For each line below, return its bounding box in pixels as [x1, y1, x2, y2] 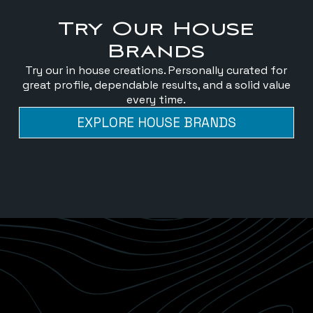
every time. [126, 92, 187, 108]
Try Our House [58, 18, 255, 41]
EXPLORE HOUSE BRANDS [76, 114, 236, 132]
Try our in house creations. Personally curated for [25, 63, 288, 78]
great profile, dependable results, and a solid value [22, 78, 291, 93]
